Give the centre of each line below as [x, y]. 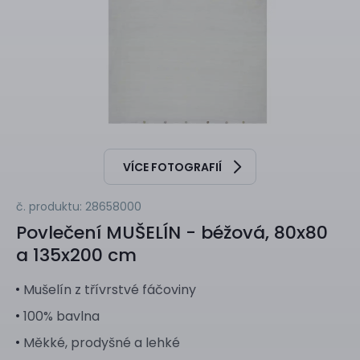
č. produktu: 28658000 [79, 207]
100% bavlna [61, 317]
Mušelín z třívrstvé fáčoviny [110, 290]
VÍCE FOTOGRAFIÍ [172, 167]
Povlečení [59, 233]
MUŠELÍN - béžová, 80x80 [215, 233]
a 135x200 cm [76, 256]
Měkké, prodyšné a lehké [102, 343]
